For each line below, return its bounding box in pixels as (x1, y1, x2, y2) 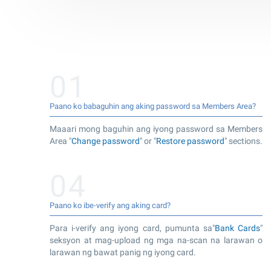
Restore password (156, 135, 224, 146)
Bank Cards (214, 223, 261, 233)
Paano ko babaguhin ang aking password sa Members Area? (50, 101, 256, 111)
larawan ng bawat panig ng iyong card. (50, 247, 196, 257)
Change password (71, 135, 140, 146)
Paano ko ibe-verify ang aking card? (50, 200, 171, 210)
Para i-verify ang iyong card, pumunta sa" (50, 223, 215, 233)
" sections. (224, 135, 263, 146)
